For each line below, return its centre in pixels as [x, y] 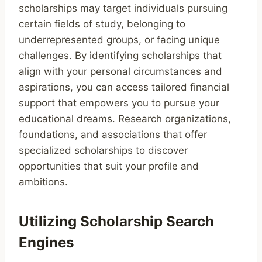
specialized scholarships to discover [103, 150]
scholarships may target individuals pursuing [123, 8]
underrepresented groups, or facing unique [119, 39]
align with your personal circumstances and [120, 71]
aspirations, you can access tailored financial [124, 87]
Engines [46, 242]
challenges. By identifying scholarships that [120, 55]
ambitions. [43, 182]
